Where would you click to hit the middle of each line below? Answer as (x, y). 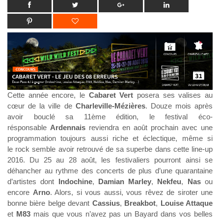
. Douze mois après (179, 106)
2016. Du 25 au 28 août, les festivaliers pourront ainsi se (110, 160)
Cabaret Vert (111, 95)
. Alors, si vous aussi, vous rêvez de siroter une (131, 192)
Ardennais (68, 128)
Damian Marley (125, 182)
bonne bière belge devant (50, 203)
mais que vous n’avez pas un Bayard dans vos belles (122, 214)
